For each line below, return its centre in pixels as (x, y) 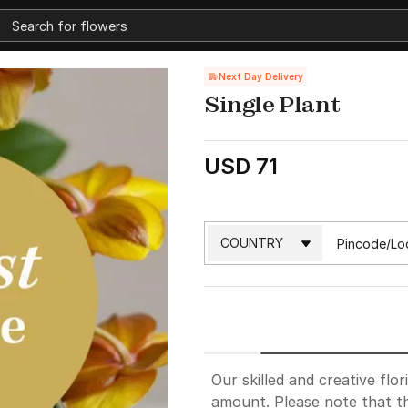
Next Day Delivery (261, 76)
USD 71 (241, 166)
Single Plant (272, 104)
